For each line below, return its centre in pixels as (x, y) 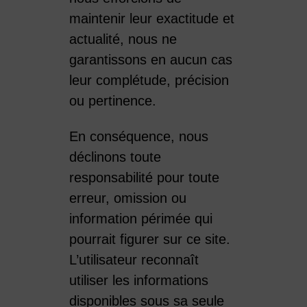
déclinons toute (115, 157)
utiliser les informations (138, 280)
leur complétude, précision (149, 80)
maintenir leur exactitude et (151, 18)
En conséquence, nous (138, 136)
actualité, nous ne (123, 39)
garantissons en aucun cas (150, 59)
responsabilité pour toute (144, 177)
